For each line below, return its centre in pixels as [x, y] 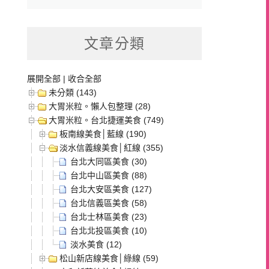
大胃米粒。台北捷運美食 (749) [107, 120]
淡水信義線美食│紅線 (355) [112, 148]
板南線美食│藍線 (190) [103, 134]
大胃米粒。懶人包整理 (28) [100, 106]
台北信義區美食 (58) [109, 203]
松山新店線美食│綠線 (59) [109, 258]
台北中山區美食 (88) [109, 175]
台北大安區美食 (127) [111, 189]
